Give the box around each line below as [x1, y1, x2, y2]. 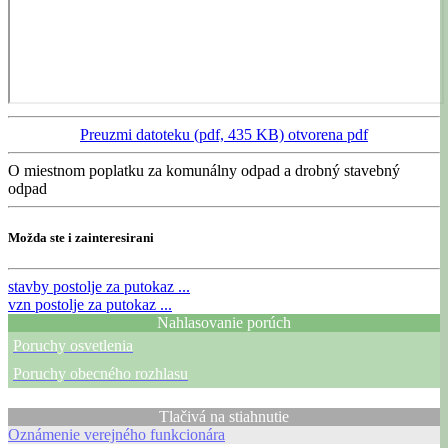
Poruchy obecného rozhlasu [13, 365, 188, 383]
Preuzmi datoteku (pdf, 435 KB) [80, 125, 288, 143]
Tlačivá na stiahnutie [159, 408, 289, 426]
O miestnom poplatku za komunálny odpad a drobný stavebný [8, 161, 400, 179]
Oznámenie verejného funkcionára [8, 426, 225, 444]
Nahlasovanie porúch [157, 314, 291, 332]
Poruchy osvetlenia [13, 337, 133, 355]
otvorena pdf [288, 125, 368, 143]
